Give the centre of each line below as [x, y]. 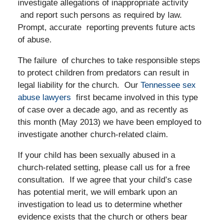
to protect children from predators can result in [103, 73]
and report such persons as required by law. [100, 15]
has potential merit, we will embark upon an [97, 192]
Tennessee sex [168, 85]
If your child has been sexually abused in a [96, 155]
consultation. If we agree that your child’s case [105, 180]
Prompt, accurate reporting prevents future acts [106, 27]
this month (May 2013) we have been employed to [109, 122]
